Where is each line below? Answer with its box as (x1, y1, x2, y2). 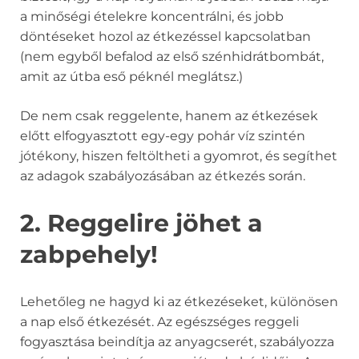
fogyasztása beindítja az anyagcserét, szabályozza (20, 334, 334, 350)
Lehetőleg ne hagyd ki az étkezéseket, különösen (20, 294, 338, 310)
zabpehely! (20, 240, 158, 270)
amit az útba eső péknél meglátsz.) (20, 69, 246, 85)
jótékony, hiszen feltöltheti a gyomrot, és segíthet (20, 148, 337, 164)
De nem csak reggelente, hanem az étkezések (20, 108, 318, 124)
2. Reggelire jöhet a (20, 208, 263, 239)
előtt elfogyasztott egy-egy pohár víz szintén (20, 128, 305, 144)
